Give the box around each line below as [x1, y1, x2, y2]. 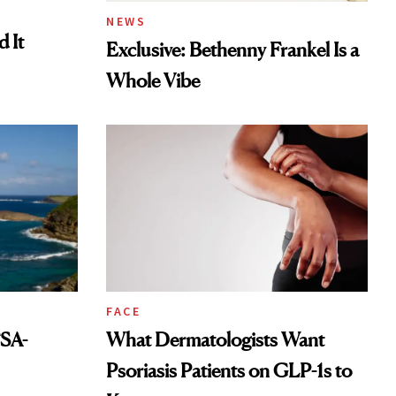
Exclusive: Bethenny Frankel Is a [106, 38, 359, 62]
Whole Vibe [106, 69, 200, 93]
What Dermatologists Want [106, 327, 324, 351]
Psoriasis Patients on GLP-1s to [106, 358, 352, 382]
